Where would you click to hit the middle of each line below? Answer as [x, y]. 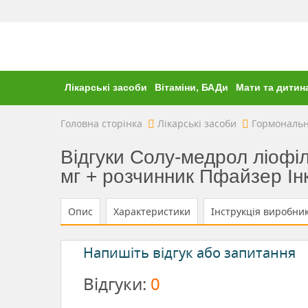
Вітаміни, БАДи [191, 87]
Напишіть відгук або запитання [189, 253]
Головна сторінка [101, 123]
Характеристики [152, 211]
